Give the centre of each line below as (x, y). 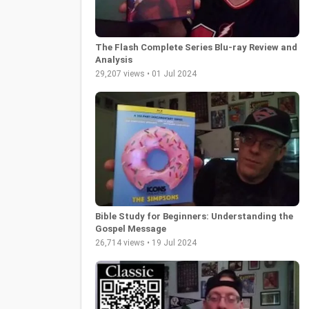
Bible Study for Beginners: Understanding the (194, 217)
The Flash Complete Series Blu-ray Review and (196, 47)
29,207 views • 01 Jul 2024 (146, 73)
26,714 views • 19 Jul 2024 (146, 243)
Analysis (114, 59)
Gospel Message (131, 229)
